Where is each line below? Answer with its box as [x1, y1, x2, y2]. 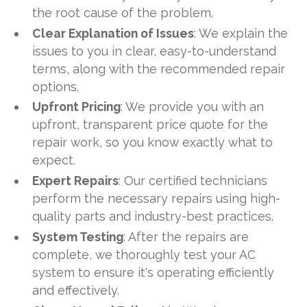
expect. [32, 153, 76, 168]
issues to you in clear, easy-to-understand [32, 43, 277, 58]
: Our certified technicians [119, 173, 268, 188]
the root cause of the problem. [32, 5, 214, 20]
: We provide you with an [121, 99, 265, 114]
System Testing [32, 230, 124, 245]
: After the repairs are [123, 230, 249, 245]
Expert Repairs [32, 173, 119, 188]
